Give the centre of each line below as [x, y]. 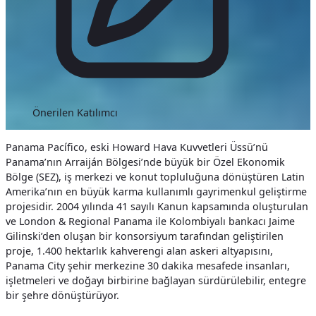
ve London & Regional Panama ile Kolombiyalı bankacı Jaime [150, 221]
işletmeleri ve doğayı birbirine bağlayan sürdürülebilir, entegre [156, 281]
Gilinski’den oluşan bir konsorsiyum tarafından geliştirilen [145, 236]
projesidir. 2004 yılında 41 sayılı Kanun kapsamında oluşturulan [157, 207]
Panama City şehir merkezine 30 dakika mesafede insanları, [148, 266]
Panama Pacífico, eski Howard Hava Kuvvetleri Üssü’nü [137, 147]
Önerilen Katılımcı [75, 112]
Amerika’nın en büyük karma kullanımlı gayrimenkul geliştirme [156, 192]
